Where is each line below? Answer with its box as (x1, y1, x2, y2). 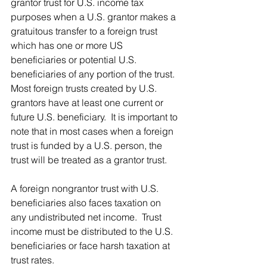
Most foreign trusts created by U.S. (11, 82, 159, 95)
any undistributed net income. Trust (11, 211, 164, 223)
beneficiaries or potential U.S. (11, 54, 139, 66)
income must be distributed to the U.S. (11, 225, 175, 238)
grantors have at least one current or (11, 97, 166, 109)
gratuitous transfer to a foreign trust (11, 25, 160, 38)
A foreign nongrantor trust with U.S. (11, 182, 161, 195)
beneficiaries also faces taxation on (11, 197, 163, 209)
